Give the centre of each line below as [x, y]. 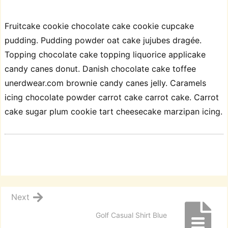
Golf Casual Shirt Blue [131, 215]
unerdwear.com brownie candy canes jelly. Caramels [105, 83]
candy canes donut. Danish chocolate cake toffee [100, 69]
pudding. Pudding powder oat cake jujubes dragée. [103, 40]
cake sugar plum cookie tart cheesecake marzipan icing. [113, 112]
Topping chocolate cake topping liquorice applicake [105, 55]
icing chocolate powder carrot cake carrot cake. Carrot [112, 97]
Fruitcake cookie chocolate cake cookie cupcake [99, 26]
